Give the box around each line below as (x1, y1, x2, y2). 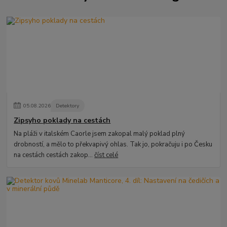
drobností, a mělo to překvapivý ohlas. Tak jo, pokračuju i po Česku (14, 140, 213, 149)
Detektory (56, 102, 80, 110)
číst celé (94, 150, 119, 160)
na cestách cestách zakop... (14, 150, 95, 160)
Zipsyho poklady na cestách (14, 115, 111, 125)
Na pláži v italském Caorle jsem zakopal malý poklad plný (14, 129, 185, 139)
